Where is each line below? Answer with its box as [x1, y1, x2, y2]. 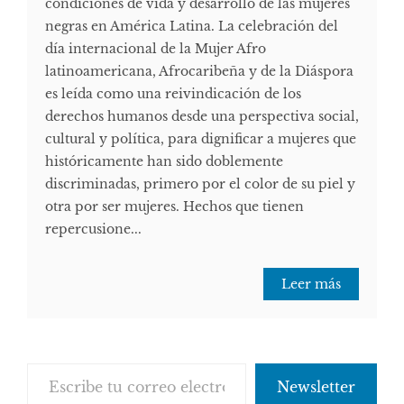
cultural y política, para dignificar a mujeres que [45, 131, 356, 148]
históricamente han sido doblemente [45, 153, 283, 170]
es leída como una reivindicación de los [45, 86, 301, 103]
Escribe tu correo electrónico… [26, 354, 109, 372]
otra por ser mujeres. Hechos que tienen [45, 198, 304, 216]
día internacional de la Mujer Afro [45, 41, 266, 58]
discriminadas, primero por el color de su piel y [45, 176, 355, 193]
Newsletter [277, 378, 355, 397]
